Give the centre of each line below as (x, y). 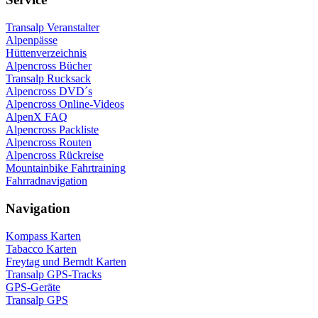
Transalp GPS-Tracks (54, 274)
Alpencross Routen (49, 143)
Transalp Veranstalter (53, 28)
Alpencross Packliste (52, 130)
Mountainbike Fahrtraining (66, 168)
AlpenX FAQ (37, 117)
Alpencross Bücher (49, 66)
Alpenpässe (32, 40)
